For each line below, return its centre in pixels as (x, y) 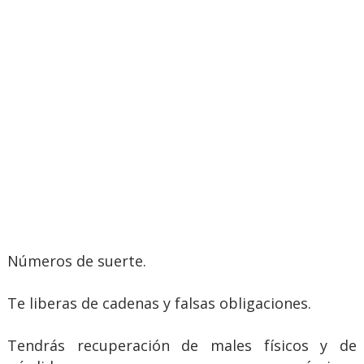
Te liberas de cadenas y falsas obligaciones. (159, 303)
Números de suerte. (76, 260)
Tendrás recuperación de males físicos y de (182, 345)
